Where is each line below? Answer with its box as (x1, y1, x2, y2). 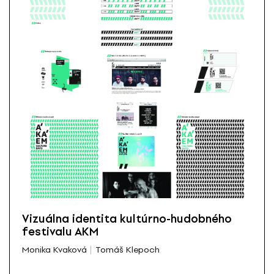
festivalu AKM (22, 224, 98, 239)
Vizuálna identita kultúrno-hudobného (22, 212, 232, 226)
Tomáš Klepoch (95, 245, 160, 256)
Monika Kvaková (22, 245, 87, 256)
